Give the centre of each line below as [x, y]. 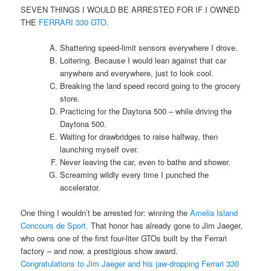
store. [70, 99]
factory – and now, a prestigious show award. [100, 251]
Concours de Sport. [55, 226]
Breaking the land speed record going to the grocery [151, 86]
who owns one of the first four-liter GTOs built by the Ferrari [124, 238]
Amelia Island [214, 213]
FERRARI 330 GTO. [74, 22]
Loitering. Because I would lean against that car [143, 60]
